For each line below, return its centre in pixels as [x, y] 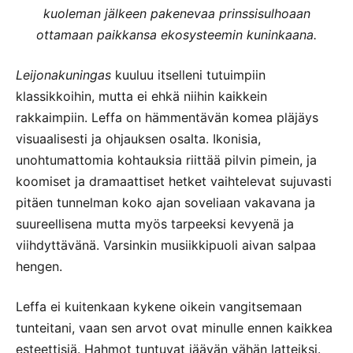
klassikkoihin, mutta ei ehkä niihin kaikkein [141, 96]
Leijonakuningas [63, 74]
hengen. [39, 266]
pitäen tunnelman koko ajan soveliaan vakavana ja [165, 202]
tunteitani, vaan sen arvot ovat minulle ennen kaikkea [174, 327]
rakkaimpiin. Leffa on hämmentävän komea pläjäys [167, 117]
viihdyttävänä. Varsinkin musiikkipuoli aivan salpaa [166, 245]
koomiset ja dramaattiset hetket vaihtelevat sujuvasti [174, 181]
